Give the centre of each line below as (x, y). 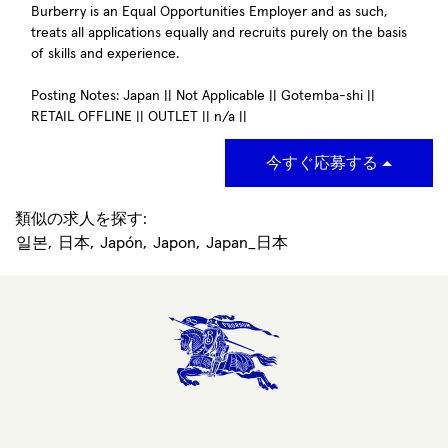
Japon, (176, 243)
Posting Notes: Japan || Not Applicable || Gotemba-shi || (203, 96)
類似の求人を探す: (81, 219)
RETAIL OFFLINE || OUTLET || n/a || (139, 117)
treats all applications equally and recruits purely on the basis (219, 33)
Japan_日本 (247, 243)
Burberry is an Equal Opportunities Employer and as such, (209, 12)
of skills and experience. (105, 54)
